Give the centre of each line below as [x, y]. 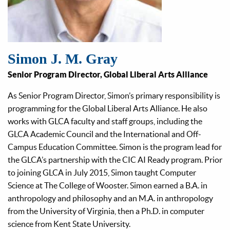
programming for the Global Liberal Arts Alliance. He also [108, 108]
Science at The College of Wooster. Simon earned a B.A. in [108, 185]
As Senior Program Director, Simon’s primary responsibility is [114, 95]
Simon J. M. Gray [63, 59]
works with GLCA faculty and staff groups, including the [105, 121]
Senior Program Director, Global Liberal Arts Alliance [108, 74]
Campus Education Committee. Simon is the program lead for [115, 147]
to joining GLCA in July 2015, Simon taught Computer [102, 172]
